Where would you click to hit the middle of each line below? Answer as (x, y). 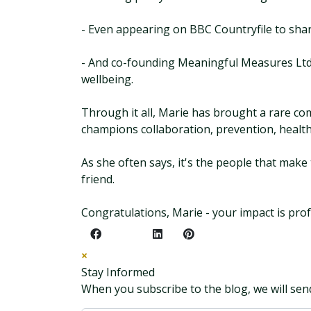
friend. (98, 179)
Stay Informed (118, 272)
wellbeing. (107, 79)
